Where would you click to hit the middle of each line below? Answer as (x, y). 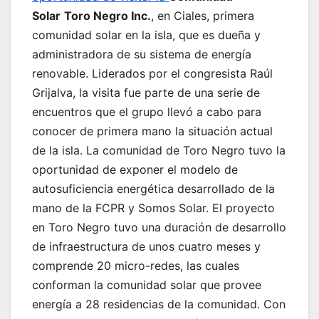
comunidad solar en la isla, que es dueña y (146, 35)
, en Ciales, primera (203, 16)
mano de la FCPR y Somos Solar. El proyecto (153, 208)
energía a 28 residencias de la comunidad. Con (159, 304)
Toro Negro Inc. (108, 16)
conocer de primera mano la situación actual (152, 131)
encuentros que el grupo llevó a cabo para (147, 112)
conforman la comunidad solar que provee (147, 285)
